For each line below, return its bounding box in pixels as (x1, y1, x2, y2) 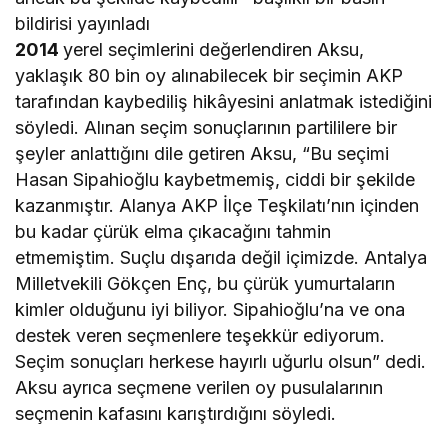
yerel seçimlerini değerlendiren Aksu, (63, 39, 365, 61)
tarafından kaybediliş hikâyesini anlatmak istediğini (15, 91, 433, 113)
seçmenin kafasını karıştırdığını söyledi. (15, 403, 337, 425)
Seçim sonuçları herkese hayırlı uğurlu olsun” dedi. (15, 351, 427, 373)
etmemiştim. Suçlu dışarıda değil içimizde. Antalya (15, 247, 428, 269)
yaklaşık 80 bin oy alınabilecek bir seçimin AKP (15, 65, 404, 87)
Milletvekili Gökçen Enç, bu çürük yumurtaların (15, 273, 396, 295)
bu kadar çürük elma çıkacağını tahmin (15, 221, 332, 243)
